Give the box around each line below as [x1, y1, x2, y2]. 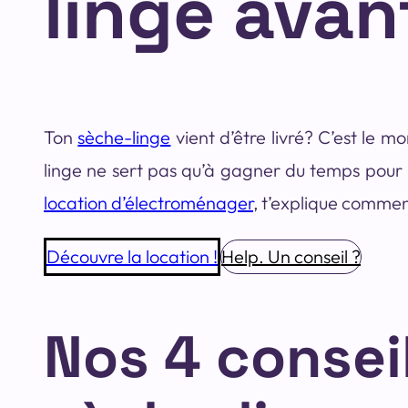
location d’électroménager [44, 190, 253, 214]
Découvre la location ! [46, 244, 218, 268]
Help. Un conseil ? [221, 244, 361, 268]
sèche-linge [77, 125, 171, 148]
